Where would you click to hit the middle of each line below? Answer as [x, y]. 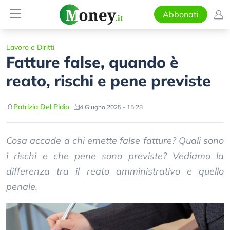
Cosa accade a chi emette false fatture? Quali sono [115, 140]
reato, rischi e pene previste [109, 81]
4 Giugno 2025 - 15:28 [111, 107]
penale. [22, 187]
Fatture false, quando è [92, 62]
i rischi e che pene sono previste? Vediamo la [115, 156]
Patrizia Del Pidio [41, 107]
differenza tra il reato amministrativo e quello [115, 171]
